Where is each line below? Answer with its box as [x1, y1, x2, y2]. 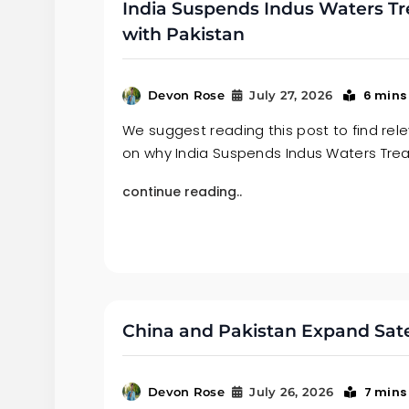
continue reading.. [122, 183, 242, 202]
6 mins [362, 87, 407, 105]
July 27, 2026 [249, 88, 333, 103]
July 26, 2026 [249, 383, 334, 399]
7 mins [363, 383, 407, 401]
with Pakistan [122, 24, 245, 46]
